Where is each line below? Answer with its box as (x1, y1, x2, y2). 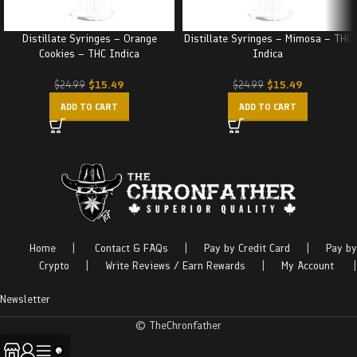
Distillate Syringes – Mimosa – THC (183, 32, 352, 45)
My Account (281, 259, 334, 273)
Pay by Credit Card (204, 241, 290, 255)
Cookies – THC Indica (39, 47, 139, 61)
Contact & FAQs (95, 241, 168, 255)
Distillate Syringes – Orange (22, 32, 157, 45)
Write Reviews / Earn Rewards (105, 259, 245, 273)
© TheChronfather (135, 319, 222, 332)
